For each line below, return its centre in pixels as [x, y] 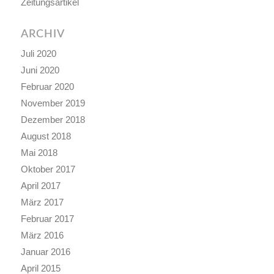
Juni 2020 [40, 70]
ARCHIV [43, 35]
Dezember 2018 [53, 120]
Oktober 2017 [48, 169]
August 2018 [46, 136]
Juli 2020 [38, 54]
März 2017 [42, 202]
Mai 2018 [39, 153]
